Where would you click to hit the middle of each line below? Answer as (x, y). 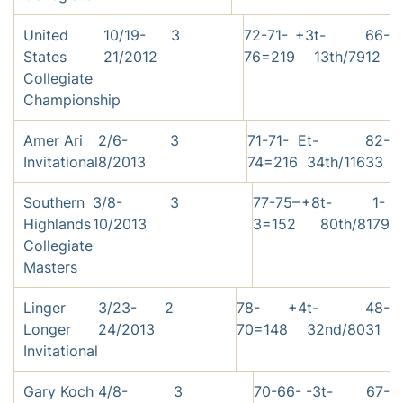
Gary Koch (58, 392)
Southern (54, 203)
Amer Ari (53, 141)
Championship (72, 100)
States (45, 57)
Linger (45, 308)
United (46, 36)
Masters (50, 268)
